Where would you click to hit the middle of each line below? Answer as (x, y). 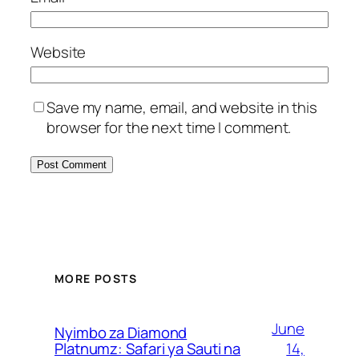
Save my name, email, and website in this (182, 108)
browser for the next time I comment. (169, 128)
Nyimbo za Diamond (121, 333)
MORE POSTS (96, 279)
